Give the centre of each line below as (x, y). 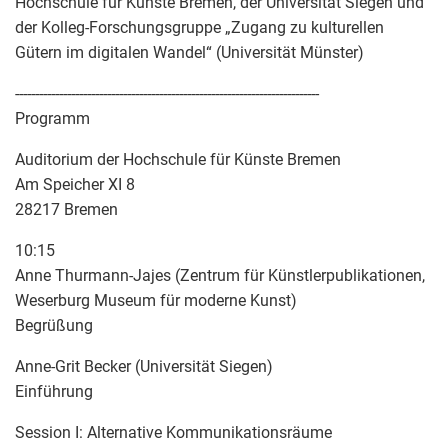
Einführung (54, 391)
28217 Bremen (66, 209)
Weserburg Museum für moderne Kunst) (156, 300)
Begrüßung (54, 325)
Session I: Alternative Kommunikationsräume (173, 432)
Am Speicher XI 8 (75, 184)
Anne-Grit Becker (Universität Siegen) (144, 366)
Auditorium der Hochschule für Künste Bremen (178, 159)
